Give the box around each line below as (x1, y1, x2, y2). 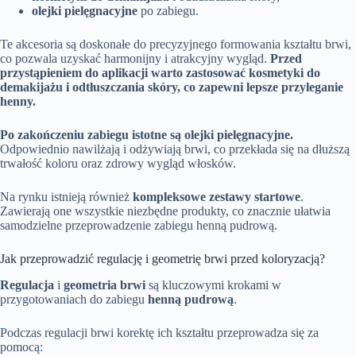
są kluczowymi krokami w (145, 278, 281, 292)
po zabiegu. (137, 4, 199, 18)
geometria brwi (64, 278, 145, 292)
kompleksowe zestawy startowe (133, 190, 300, 204)
